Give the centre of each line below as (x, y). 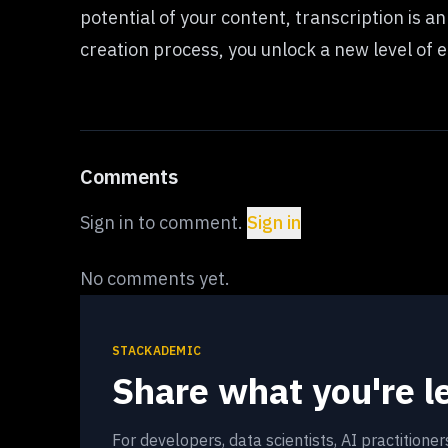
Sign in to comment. (161, 222)
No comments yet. (155, 278)
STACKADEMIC (157, 350)
